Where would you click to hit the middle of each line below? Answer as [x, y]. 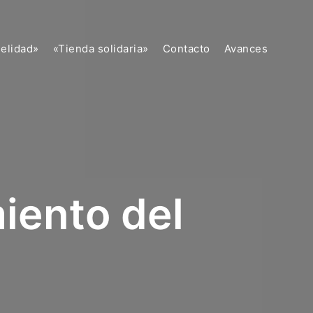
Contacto [186, 49]
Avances [246, 49]
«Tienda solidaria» [101, 49]
